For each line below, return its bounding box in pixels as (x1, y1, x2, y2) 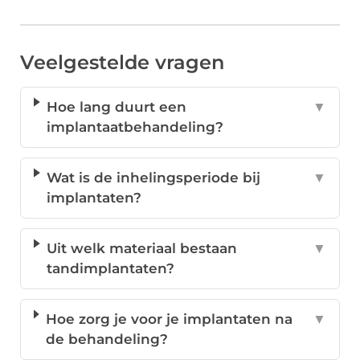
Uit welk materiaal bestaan (46, 240, 237, 257)
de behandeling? (45, 331, 168, 348)
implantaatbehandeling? (46, 119, 223, 136)
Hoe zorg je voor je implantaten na (45, 311, 292, 328)
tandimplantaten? (46, 260, 174, 277)
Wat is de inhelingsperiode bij (47, 170, 261, 186)
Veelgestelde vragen (20, 51, 224, 75)
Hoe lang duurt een (46, 99, 186, 116)
